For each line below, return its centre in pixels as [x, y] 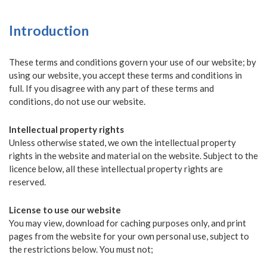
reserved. [27, 182]
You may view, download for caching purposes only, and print [128, 223]
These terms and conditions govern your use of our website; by [133, 62]
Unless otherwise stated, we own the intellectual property [122, 142]
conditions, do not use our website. [77, 101]
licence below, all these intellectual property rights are [116, 169]
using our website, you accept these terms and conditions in [125, 75]
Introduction [49, 30]
